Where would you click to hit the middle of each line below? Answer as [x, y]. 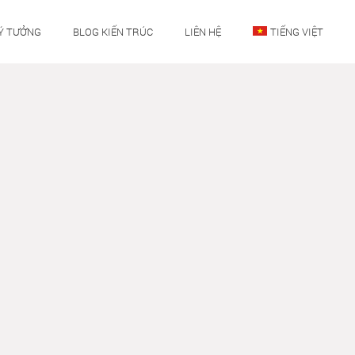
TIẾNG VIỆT [297, 32]
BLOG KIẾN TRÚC [113, 32]
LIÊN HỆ [203, 32]
